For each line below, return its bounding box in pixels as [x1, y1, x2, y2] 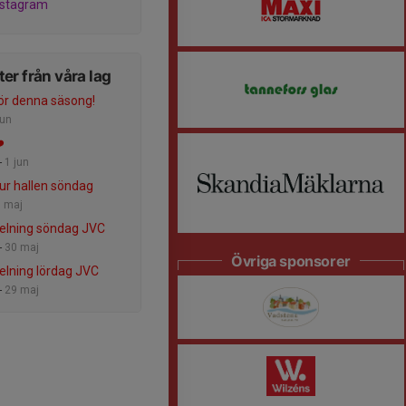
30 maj [5, 240, 39, 254]
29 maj [5, 283, 39, 296]
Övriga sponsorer [231, 251, 351, 270]
